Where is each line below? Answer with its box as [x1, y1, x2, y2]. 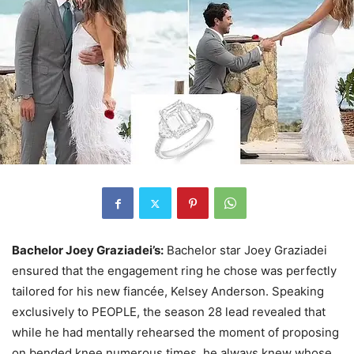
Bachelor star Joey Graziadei [164, 243, 327, 258]
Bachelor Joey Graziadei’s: [12, 243, 164, 258]
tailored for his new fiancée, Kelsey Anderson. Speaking [12, 284, 324, 299]
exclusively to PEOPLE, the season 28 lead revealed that [12, 304, 326, 320]
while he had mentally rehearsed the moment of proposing [12, 325, 339, 341]
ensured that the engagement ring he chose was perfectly [12, 263, 337, 279]
